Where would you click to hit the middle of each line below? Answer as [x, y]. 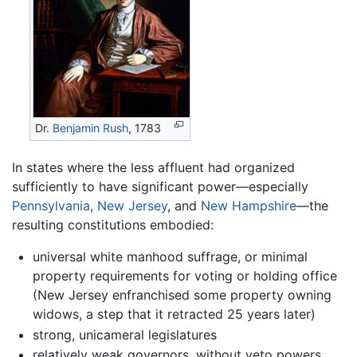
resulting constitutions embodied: [113, 225]
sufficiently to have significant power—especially [160, 187]
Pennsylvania [51, 206]
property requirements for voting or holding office [184, 276]
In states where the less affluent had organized [153, 168]
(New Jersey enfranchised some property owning [182, 295]
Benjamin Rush [91, 128]
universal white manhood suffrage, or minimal [170, 257]
